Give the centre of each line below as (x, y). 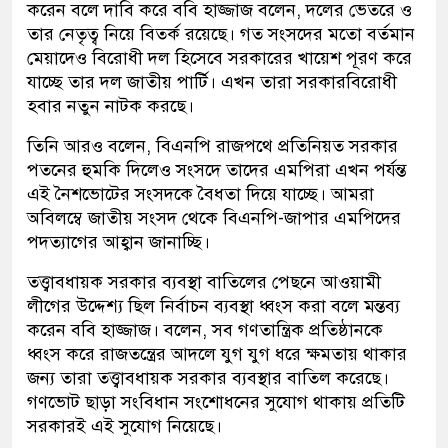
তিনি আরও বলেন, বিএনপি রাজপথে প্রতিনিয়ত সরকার (212, 146)
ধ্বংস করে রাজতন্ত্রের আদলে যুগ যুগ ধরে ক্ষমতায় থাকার (217, 354)
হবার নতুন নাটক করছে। (110, 106)
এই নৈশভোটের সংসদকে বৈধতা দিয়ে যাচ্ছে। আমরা (200, 194)
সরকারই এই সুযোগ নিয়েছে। (124, 426)
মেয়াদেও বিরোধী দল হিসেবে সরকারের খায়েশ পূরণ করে (219, 58)
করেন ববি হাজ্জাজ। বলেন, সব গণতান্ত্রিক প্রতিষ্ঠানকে (205, 330)
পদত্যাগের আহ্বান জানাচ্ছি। (118, 242)
